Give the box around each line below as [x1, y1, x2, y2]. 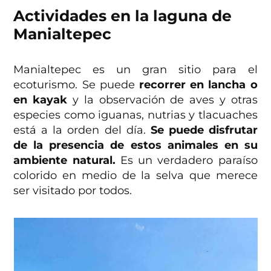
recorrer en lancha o [139, 77, 258, 91]
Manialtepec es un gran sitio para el [13, 62, 258, 76]
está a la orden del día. [13, 123, 151, 137]
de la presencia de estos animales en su [13, 138, 258, 152]
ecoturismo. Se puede [13, 77, 139, 91]
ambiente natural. [13, 153, 116, 167]
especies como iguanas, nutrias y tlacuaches [13, 108, 258, 122]
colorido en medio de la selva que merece [13, 168, 258, 182]
